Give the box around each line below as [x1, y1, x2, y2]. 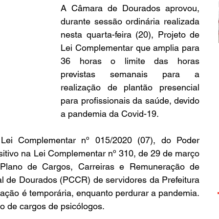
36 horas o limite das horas [61, 56, 199, 66]
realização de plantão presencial [61, 82, 199, 92]
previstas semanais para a [61, 69, 199, 79]
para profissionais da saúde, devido [61, 95, 199, 106]
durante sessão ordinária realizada [61, 16, 199, 26]
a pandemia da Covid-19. [61, 109, 159, 119]
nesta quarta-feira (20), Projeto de [61, 29, 199, 40]
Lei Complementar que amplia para [61, 43, 199, 53]
